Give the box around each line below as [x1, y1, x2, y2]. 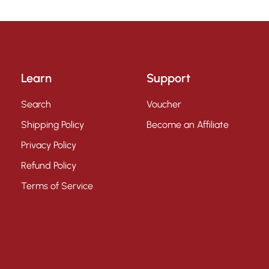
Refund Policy [21, 159, 76, 171]
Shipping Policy [21, 118, 84, 130]
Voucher [147, 98, 181, 110]
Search [21, 98, 51, 110]
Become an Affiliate [147, 118, 229, 130]
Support [147, 70, 190, 85]
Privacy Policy [21, 139, 76, 151]
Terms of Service [21, 180, 93, 192]
